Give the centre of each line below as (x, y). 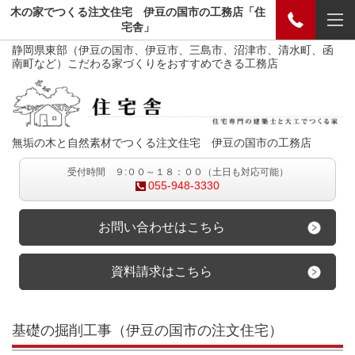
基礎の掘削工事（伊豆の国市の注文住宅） (147, 331)
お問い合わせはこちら (162, 227)
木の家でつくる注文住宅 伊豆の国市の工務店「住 (138, 12)
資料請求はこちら (162, 272)
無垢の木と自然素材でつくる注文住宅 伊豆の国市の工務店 (162, 143)
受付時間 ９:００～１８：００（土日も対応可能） (177, 172)
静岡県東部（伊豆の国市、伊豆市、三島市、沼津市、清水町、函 (173, 50)
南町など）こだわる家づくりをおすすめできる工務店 (145, 63)
